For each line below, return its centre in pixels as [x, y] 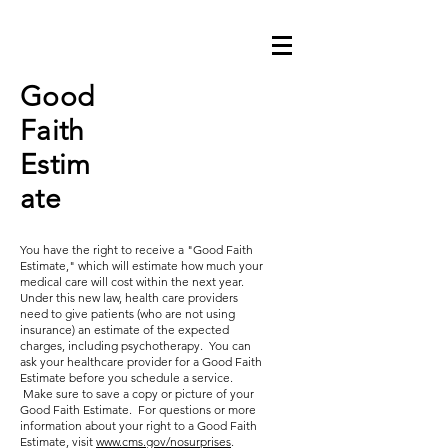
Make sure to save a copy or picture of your [137, 393]
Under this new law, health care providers [129, 297]
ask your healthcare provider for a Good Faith [141, 361]
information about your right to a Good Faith [138, 425]
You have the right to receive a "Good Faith [136, 249]
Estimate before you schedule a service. [126, 377]
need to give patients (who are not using [127, 313]
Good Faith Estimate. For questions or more [138, 409]
